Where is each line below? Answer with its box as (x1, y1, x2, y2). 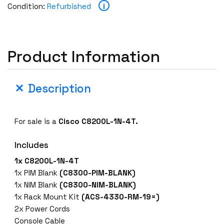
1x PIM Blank (14, 168, 60, 178)
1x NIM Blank (14, 180, 60, 190)
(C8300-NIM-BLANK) (59, 180, 136, 190)
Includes (14, 139, 49, 150)
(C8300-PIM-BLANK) (59, 168, 136, 178)
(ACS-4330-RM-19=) (79, 192, 160, 202)
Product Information (7, 46, 160, 66)
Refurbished (47, 1, 91, 11)
